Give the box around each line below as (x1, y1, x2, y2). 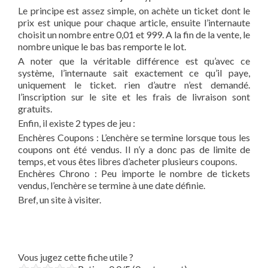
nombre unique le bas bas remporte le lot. (18, 41, 186, 52)
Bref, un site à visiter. (18, 194, 101, 205)
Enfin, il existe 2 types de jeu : (18, 117, 135, 129)
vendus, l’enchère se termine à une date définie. (18, 179, 205, 191)
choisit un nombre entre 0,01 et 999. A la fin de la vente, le (18, 29, 250, 40)
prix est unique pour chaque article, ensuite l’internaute (18, 17, 250, 28)
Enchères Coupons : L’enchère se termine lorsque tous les (18, 132, 250, 143)
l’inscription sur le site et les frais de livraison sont (18, 91, 250, 102)
